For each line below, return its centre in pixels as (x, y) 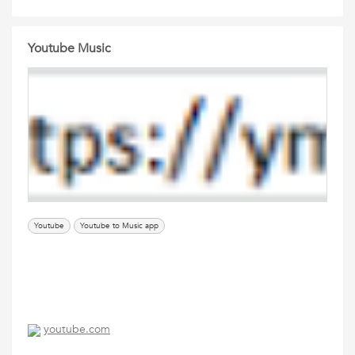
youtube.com (77, 330)
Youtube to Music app (119, 226)
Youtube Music (69, 48)
